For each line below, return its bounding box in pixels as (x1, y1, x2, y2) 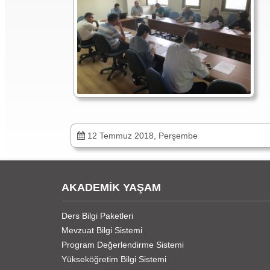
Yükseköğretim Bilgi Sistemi (61, 254, 166, 264)
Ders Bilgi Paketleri (61, 210, 133, 221)
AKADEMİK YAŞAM (61, 181, 161, 193)
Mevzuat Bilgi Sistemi (61, 225, 142, 235)
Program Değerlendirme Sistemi (61, 239, 184, 250)
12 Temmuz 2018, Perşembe (85, 131, 198, 140)
